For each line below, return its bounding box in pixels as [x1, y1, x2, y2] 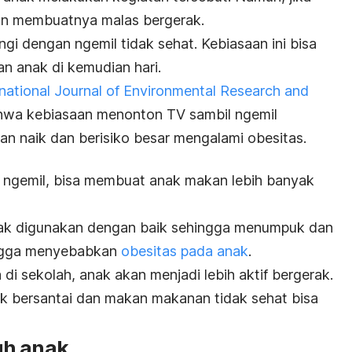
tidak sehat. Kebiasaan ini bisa [117, 35, 317, 52]
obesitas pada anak [121, 242, 248, 259]
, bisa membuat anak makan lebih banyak [46, 171, 314, 189]
